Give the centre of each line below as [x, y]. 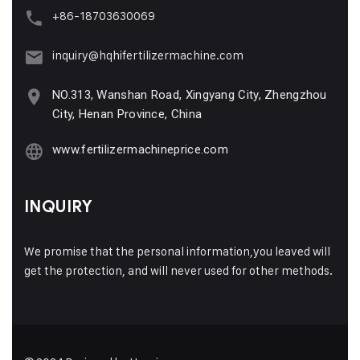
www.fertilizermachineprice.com [140, 149]
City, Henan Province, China [127, 114]
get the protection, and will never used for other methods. [178, 270]
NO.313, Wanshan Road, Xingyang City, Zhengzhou [190, 94]
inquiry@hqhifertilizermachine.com [148, 55]
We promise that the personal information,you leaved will [177, 251]
